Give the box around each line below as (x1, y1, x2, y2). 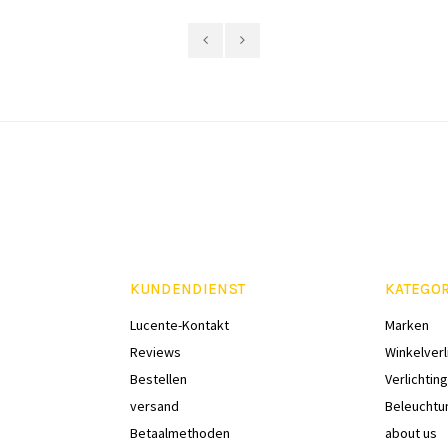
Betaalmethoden (129, 424, 230, 442)
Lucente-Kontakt (129, 316, 229, 334)
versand (129, 397, 179, 415)
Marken (385, 316, 429, 334)
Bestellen (129, 370, 187, 388)
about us (385, 424, 437, 442)
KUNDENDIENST (129, 280, 246, 298)
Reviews (129, 343, 181, 361)
